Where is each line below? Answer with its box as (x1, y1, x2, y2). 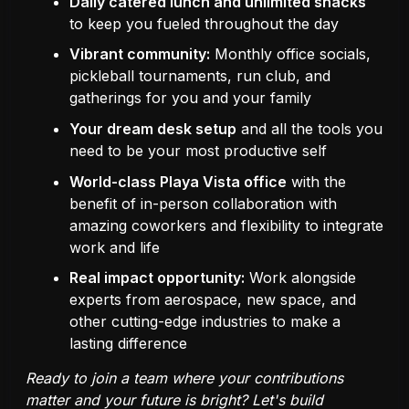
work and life (69, 237, 160, 257)
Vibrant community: (69, 45, 210, 64)
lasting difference (69, 334, 187, 353)
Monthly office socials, (210, 45, 371, 64)
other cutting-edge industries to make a (69, 312, 341, 331)
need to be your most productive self (69, 141, 327, 160)
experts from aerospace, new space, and (69, 290, 356, 309)
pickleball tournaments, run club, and (69, 67, 330, 86)
